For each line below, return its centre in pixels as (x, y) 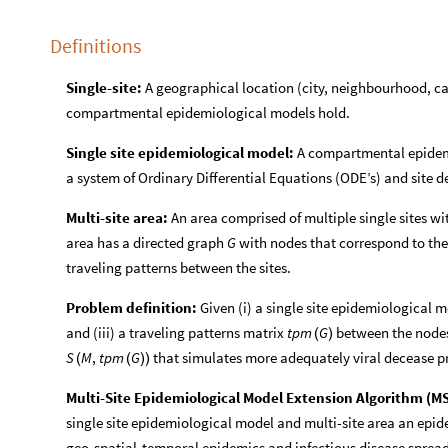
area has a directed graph (146, 242)
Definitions (95, 45)
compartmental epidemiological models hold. (208, 112)
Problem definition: (131, 307)
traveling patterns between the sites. (178, 267)
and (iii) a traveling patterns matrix (176, 332)
